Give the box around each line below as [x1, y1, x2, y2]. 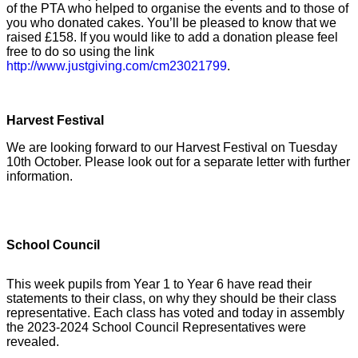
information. [6, 169, 76, 183]
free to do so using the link [6, 44, 154, 58]
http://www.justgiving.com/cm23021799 [6, 58, 227, 73]
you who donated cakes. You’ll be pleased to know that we [6, 15, 336, 30]
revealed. [6, 334, 59, 348]
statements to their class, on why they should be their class [6, 291, 336, 305]
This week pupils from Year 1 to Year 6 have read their [6, 276, 312, 291]
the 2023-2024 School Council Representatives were [6, 320, 306, 334]
